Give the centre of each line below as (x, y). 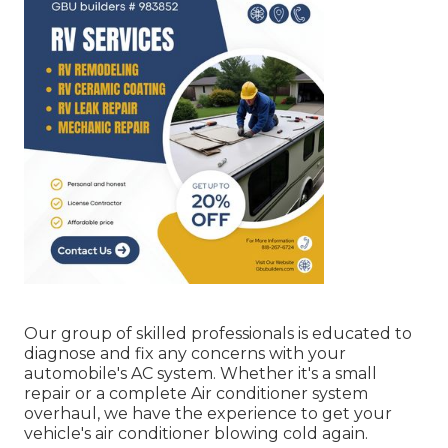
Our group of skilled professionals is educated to (218, 334)
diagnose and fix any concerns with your (185, 354)
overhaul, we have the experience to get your (208, 414)
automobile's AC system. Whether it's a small (200, 374)
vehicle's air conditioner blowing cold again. (196, 434)
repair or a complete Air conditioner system (196, 394)
